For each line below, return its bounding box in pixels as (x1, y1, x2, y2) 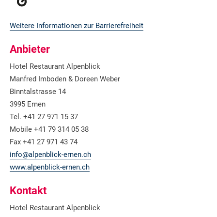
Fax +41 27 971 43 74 (10, 137, 77, 146)
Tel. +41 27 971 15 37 (10, 112, 78, 121)
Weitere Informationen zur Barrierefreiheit (10, 21, 143, 30)
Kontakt (10, 184, 46, 197)
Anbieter (10, 43, 50, 55)
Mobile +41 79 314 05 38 (10, 124, 89, 134)
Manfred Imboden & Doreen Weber (10, 74, 120, 83)
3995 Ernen (10, 99, 46, 108)
